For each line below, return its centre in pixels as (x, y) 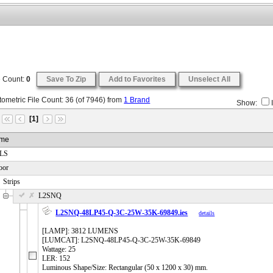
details (207, 213)
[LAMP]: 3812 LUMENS (80, 231)
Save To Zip (66, 80)
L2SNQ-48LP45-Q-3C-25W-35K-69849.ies (122, 213)
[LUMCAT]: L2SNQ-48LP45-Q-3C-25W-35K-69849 (122, 240)
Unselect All (210, 80)
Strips (12, 182)
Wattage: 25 (59, 250)
